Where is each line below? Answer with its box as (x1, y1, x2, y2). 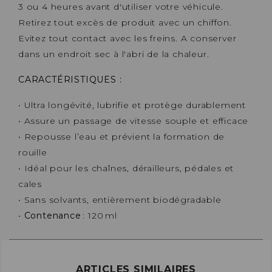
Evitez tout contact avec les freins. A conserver (18, 32, 237, 44)
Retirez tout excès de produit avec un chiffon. (18, 16, 232, 28)
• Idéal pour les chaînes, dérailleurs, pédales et (18, 162, 234, 174)
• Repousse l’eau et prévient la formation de (18, 131, 225, 142)
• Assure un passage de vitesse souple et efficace (18, 115, 249, 126)
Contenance (24, 209, 81, 221)
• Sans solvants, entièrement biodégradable (18, 194, 222, 205)
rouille (18, 146, 47, 158)
